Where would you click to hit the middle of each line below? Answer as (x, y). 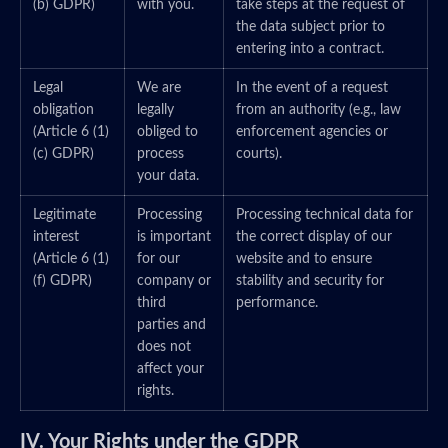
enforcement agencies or (312, 132)
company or (174, 281)
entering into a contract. (310, 49)
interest (56, 237)
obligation (63, 110)
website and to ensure (304, 259)
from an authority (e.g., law (318, 110)
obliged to (167, 132)
